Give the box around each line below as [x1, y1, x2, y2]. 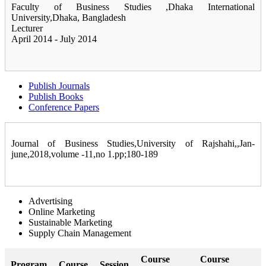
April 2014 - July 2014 [11, 34, 97, 45]
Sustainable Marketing [28, 217, 117, 228]
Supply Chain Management [28, 228, 136, 239]
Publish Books [28, 91, 83, 102]
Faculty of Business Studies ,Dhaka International [11, 2, 255, 12]
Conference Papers [28, 102, 99, 113]
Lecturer [11, 23, 43, 34]
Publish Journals [28, 81, 90, 91]
